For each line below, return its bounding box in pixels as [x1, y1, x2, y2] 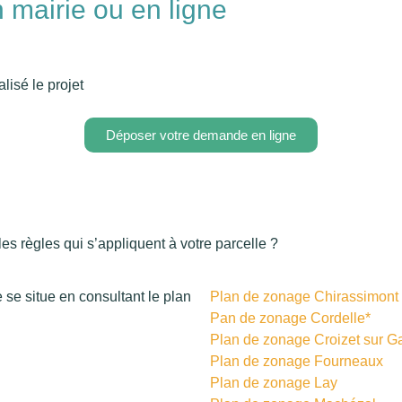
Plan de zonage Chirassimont [210, 288, 398, 304]
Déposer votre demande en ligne [106, 127, 296, 144]
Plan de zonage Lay [210, 374, 337, 390]
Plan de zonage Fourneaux [210, 353, 383, 369]
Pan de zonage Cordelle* [210, 310, 371, 326]
